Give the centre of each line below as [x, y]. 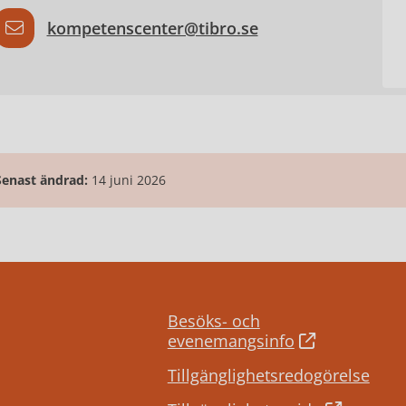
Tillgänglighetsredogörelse [268, 376]
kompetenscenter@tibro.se [152, 29]
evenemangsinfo [231, 341]
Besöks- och [213, 321]
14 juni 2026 [128, 180]
